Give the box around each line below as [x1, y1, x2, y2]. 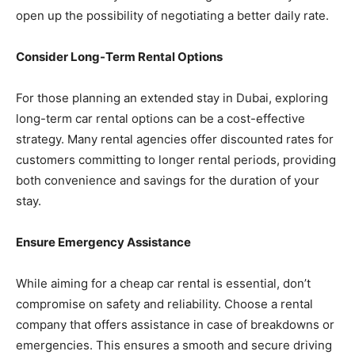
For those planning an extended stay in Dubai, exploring [16, 90, 328, 105]
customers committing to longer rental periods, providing [16, 151, 336, 167]
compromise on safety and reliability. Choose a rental [16, 296, 313, 311]
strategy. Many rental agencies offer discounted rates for [16, 131, 334, 147]
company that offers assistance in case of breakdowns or [16, 316, 334, 332]
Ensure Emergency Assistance [16, 234, 191, 250]
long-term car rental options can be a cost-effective [16, 110, 305, 126]
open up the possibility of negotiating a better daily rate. [16, 7, 329, 23]
